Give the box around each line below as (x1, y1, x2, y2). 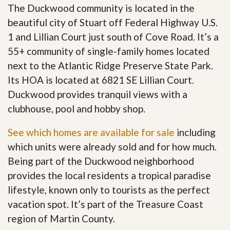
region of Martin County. (8, 213, 115, 224)
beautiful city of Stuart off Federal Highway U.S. (8, 16, 218, 28)
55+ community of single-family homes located (8, 45, 209, 57)
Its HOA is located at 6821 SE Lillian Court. (8, 74, 194, 86)
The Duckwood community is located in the (8, 2, 195, 14)
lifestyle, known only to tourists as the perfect (8, 184, 210, 196)
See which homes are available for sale (8, 126, 175, 138)
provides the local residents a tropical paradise (8, 169, 211, 181)
